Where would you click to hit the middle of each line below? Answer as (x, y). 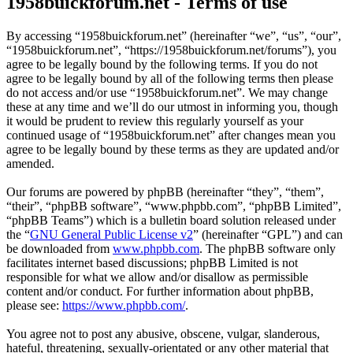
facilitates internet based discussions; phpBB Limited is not (152, 263)
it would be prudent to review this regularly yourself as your (155, 121)
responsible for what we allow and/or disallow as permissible (157, 277)
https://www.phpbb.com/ (124, 306)
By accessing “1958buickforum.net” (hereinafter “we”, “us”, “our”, (174, 36)
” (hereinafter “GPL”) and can (268, 235)
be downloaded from (59, 249)
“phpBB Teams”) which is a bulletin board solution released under (171, 221)
